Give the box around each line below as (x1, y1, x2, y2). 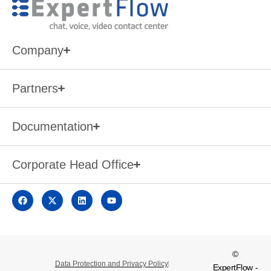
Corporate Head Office (12, 157, 134, 171)
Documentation (12, 119, 93, 133)
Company (12, 43, 64, 57)
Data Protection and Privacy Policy (54, 260, 168, 269)
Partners (12, 81, 58, 95)
